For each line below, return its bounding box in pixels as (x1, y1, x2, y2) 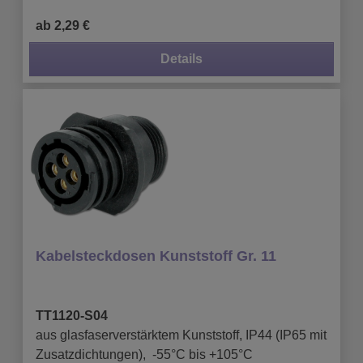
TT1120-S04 (36, 308, 108, 322)
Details (160, 51, 203, 66)
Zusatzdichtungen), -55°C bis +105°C (36, 347, 253, 361)
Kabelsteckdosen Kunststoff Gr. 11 (36, 247, 276, 264)
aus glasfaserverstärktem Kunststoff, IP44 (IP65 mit (36, 327, 327, 342)
